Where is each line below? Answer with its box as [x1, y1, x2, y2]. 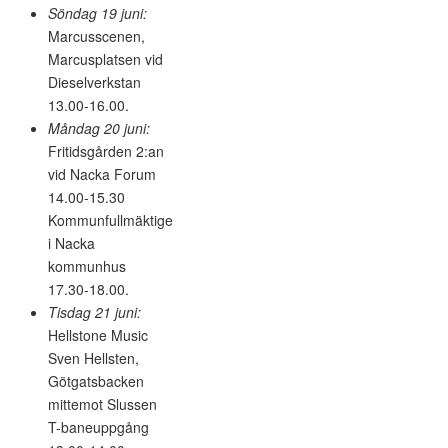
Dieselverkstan [48, 71, 141, 92]
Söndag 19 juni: [48, 2, 147, 23]
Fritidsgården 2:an [48, 140, 164, 161]
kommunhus [48, 255, 126, 276]
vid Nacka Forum [48, 163, 156, 184]
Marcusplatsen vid [48, 48, 163, 69]
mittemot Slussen [48, 393, 157, 414]
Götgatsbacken [48, 370, 144, 391]
